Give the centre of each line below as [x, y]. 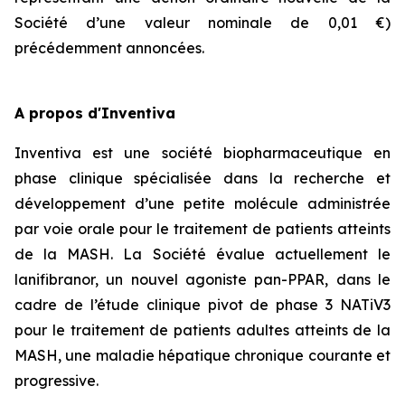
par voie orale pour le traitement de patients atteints [202, 229]
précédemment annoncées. [109, 48]
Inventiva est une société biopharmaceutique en [202, 153]
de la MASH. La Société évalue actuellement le [202, 254]
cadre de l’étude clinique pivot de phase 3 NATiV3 [202, 305]
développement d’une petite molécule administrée [202, 203]
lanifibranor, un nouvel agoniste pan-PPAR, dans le [202, 279]
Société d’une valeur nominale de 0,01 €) [202, 23]
